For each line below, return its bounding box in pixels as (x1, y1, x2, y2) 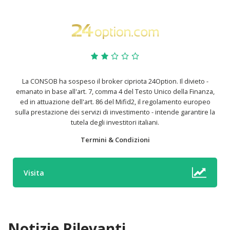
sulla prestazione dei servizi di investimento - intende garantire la (15, 107, 215, 117)
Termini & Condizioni (80, 135, 150, 144)
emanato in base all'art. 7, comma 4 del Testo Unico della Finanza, (15, 86, 215, 96)
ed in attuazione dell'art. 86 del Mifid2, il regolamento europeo (20, 97, 210, 106)
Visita (24, 167, 44, 178)
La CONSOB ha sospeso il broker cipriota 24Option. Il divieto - (22, 76, 208, 86)
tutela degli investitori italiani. (71, 117, 159, 127)
